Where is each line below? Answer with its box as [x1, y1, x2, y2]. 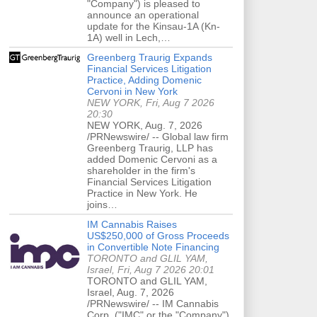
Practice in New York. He [87, 187, 197, 199]
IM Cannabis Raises [87, 218, 177, 230]
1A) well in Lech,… [87, 31, 171, 43]
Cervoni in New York [87, 85, 178, 97]
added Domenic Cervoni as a [87, 153, 217, 165]
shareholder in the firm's [87, 164, 195, 176]
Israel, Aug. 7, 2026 [87, 286, 174, 298]
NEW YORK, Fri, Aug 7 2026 [87, 96, 214, 108]
